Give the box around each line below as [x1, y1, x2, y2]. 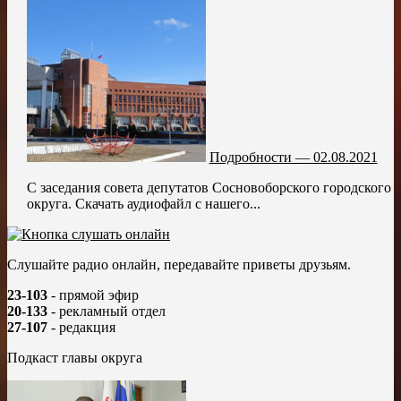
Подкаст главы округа [7, 349, 142, 365]
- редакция [47, 319, 115, 335]
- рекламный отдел [47, 303, 166, 319]
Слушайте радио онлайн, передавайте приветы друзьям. [7, 256, 351, 272]
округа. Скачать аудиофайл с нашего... [26, 195, 260, 211]
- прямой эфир [47, 286, 139, 303]
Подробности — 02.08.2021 [209, 149, 378, 165]
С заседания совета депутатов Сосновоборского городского [26, 179, 391, 195]
